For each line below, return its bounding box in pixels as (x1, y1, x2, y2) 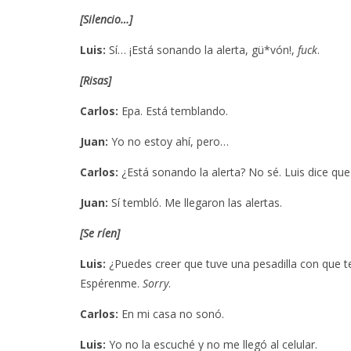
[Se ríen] (80, 225, 120, 241)
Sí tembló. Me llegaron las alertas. (108, 194, 282, 210)
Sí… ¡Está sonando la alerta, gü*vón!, (106, 42, 298, 57)
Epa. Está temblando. (118, 103, 228, 118)
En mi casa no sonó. (118, 306, 224, 321)
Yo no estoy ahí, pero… (108, 133, 229, 149)
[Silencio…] (80, 11, 132, 27)
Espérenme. (80, 275, 143, 291)
